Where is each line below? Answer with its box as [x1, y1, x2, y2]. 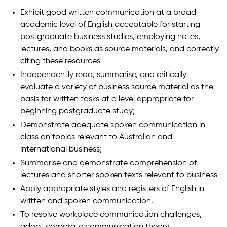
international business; [20, 145, 102, 154]
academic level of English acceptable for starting [20, 20, 200, 29]
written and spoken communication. [20, 197, 153, 205]
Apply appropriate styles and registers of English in [20, 184, 204, 193]
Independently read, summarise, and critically [20, 70, 186, 79]
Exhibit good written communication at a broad [20, 8, 196, 17]
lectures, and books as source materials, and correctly [20, 45, 219, 53]
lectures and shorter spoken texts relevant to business [20, 171, 217, 179]
